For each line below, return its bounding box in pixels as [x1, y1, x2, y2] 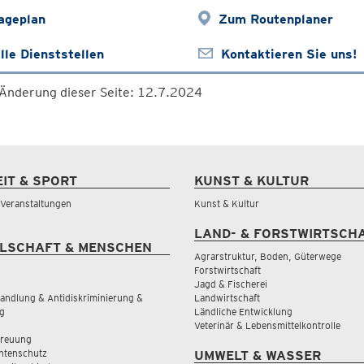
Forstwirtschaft [194, 264, 261, 276]
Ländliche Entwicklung [194, 305, 292, 318]
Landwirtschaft [194, 292, 260, 304]
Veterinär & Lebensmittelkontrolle [194, 319, 340, 331]
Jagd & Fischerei [194, 278, 267, 290]
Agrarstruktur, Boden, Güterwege [194, 250, 341, 262]
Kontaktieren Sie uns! [220, 46, 357, 62]
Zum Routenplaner [218, 11, 333, 27]
